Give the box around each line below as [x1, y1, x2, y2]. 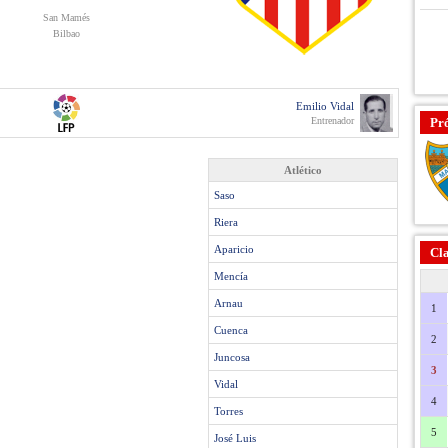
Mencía [214, 270, 248, 282]
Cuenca [214, 324, 248, 336]
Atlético [284, 164, 322, 176]
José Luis [214, 432, 256, 444]
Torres [214, 405, 243, 417]
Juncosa [214, 351, 250, 363]
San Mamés [43, 12, 90, 23]
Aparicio [214, 243, 254, 255]
